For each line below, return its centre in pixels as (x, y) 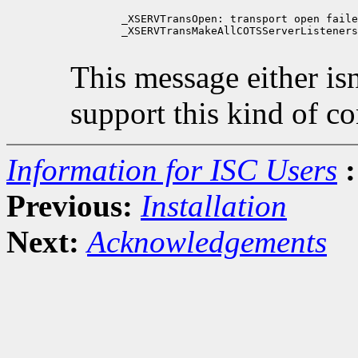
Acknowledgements (207, 241)
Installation (214, 205)
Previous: (70, 205)
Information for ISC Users (172, 169)
